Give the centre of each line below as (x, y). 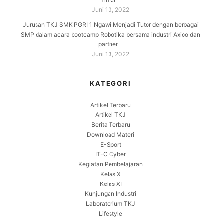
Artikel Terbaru (110, 105)
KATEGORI (110, 83)
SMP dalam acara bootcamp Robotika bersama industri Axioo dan (110, 34)
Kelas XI (110, 184)
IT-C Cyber (110, 154)
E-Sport (110, 144)
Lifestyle (110, 213)
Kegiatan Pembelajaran (110, 164)
